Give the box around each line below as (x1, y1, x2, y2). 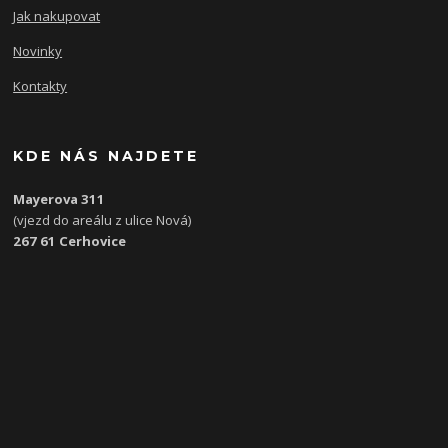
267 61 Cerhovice (13, 231, 127, 250)
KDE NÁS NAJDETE (13, 146, 200, 165)
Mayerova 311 (13, 189, 106, 208)
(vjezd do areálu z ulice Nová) (13, 210, 192, 229)
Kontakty (13, 76, 68, 95)
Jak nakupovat (13, 6, 101, 25)
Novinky (13, 41, 63, 60)
